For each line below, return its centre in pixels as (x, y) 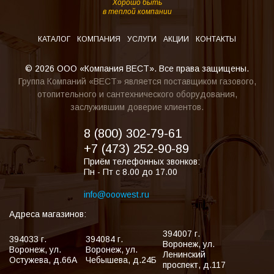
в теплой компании (137, 12)
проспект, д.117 (194, 265)
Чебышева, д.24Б (121, 260)
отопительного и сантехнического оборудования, (137, 94)
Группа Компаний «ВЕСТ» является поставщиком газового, (137, 82)
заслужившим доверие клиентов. (137, 107)
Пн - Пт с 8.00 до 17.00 (130, 172)
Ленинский (184, 255)
